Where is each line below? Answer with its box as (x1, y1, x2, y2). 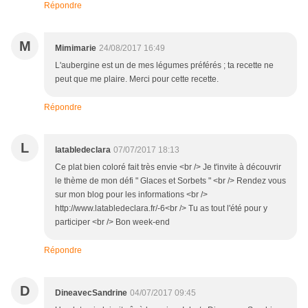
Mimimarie (55, 43, 96, 54)
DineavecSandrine (55, 288, 127, 298)
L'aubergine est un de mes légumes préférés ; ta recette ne (55, 60, 274, 71)
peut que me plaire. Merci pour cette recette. (55, 74, 219, 85)
